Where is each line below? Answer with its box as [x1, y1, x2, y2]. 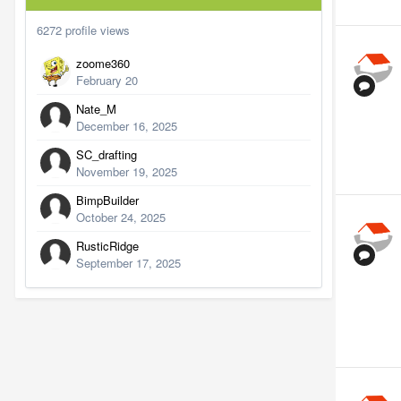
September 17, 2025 [76, 254, 181, 271]
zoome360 [76, 55, 130, 72]
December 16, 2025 [76, 117, 177, 134]
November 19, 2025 [76, 163, 177, 180]
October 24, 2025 [76, 209, 166, 226]
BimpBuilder [76, 192, 139, 209]
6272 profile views [37, 21, 130, 38]
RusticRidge [76, 237, 139, 254]
